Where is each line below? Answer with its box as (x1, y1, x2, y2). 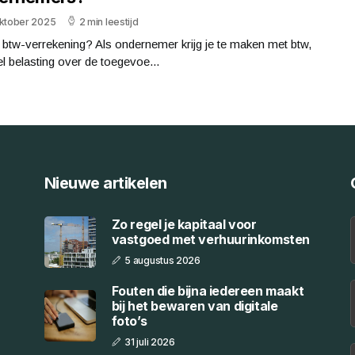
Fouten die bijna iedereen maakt (111, 282, 304, 299)
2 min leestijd (78, 15, 139, 28)
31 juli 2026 (124, 335, 175, 348)
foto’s (111, 312, 147, 329)
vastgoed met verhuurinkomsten (111, 231, 311, 247)
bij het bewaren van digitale (111, 297, 278, 314)
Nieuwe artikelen (44, 173, 167, 193)
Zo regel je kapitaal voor (111, 216, 257, 232)
